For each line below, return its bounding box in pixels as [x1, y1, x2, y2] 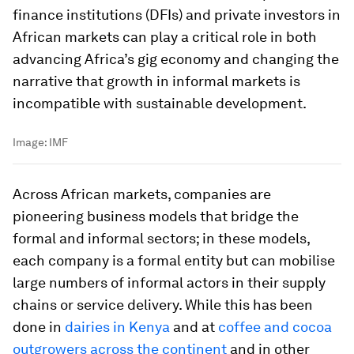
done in [13, 318, 65, 335]
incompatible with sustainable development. [13, 95, 307, 111]
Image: [13, 136, 49, 149]
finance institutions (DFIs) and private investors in [13, 6, 341, 23]
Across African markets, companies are [13, 186, 271, 202]
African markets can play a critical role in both [13, 28, 317, 45]
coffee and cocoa [218, 318, 332, 335]
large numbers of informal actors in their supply [13, 274, 326, 291]
